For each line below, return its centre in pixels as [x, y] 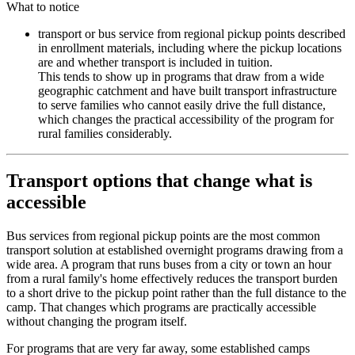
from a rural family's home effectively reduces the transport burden [172, 279]
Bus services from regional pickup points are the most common [163, 236]
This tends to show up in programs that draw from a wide [181, 76]
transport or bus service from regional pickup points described [192, 33]
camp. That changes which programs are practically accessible [161, 307]
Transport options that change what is [159, 181]
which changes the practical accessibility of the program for [186, 119]
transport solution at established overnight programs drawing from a [175, 250]
